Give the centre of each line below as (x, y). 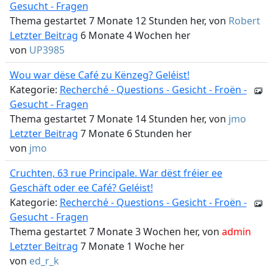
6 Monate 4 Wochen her (134, 35)
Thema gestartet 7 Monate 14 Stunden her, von (119, 119)
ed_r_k (44, 261)
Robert (244, 21)
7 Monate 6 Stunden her (135, 133)
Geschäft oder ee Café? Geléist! (81, 188)
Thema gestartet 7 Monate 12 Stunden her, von (119, 21)
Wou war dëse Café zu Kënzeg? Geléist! (99, 75)
